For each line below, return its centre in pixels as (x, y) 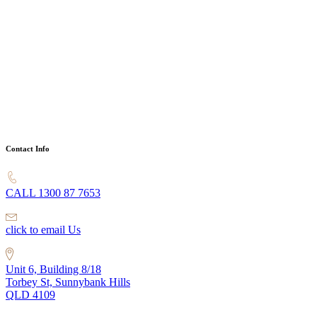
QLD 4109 (30, 294)
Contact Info (28, 148)
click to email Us (43, 230)
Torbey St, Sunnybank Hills (68, 282)
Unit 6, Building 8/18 (53, 269)
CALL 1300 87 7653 (53, 193)
